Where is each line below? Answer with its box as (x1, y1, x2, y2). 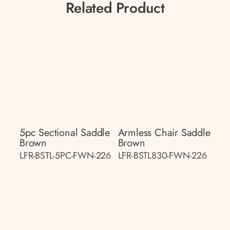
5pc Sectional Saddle (20, 125, 110, 140)
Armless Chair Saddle (118, 125, 210, 140)
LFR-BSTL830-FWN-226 (118, 148, 207, 162)
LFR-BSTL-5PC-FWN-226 (20, 148, 111, 162)
